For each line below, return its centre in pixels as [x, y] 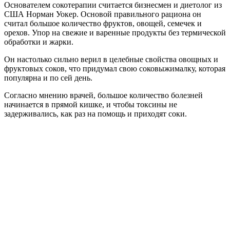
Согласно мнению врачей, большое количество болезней [103, 95]
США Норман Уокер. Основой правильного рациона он [103, 14]
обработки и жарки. [39, 42]
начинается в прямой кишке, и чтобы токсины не [91, 104]
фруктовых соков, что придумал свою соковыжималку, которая [115, 68]
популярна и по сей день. [48, 78]
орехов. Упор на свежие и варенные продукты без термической [115, 32]
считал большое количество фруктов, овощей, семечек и [103, 23]
